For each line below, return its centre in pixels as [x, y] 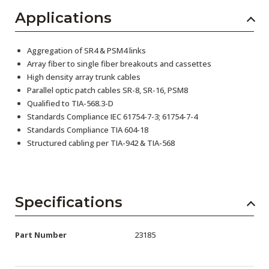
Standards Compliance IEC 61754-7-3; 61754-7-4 [112, 116]
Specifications [69, 202]
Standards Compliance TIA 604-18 [88, 130]
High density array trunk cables [84, 77]
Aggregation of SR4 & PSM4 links [86, 50]
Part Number [41, 235]
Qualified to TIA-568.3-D [70, 103]
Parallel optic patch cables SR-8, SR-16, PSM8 [107, 90]
